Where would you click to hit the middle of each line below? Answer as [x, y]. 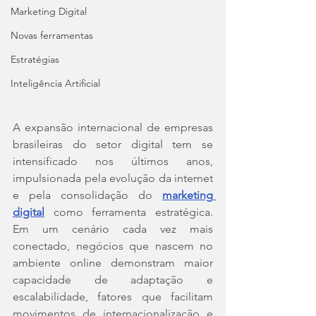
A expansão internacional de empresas [113, 128]
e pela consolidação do [87, 195]
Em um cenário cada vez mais [113, 229]
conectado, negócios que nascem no [113, 246]
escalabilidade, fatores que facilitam [113, 297]
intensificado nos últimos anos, [113, 162]
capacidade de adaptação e [113, 280]
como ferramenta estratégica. [129, 212]
